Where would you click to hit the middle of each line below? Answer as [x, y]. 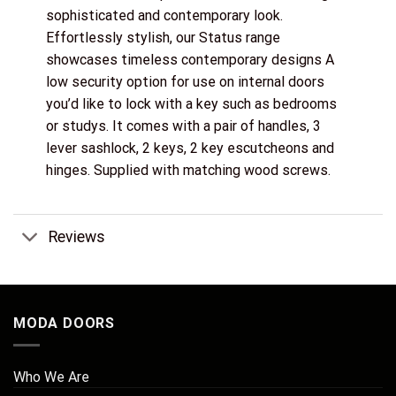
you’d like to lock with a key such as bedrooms [191, 104]
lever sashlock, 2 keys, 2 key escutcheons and [190, 148]
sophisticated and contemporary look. [164, 16]
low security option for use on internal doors [185, 82]
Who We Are [51, 377]
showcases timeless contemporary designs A [190, 60]
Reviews [77, 236]
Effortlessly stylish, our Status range [163, 38]
